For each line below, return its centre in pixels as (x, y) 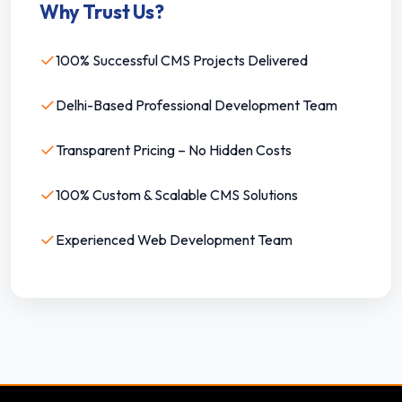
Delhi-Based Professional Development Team (197, 105)
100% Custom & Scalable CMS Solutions (177, 194)
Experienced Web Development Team (174, 239)
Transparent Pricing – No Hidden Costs (174, 149)
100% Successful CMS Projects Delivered (182, 60)
